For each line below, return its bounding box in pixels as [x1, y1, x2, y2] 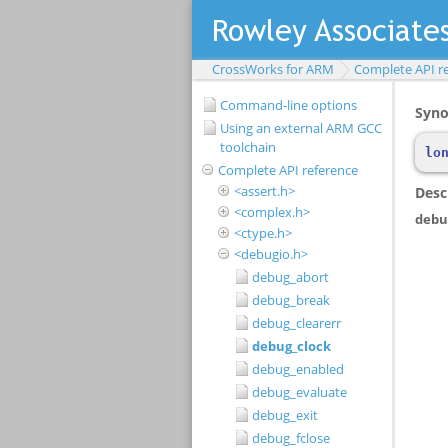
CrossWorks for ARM [212, 60, 334, 78]
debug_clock [252, 337, 331, 355]
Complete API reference [218, 161, 358, 179]
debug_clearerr [252, 314, 341, 332]
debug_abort [252, 268, 329, 286]
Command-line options [220, 96, 357, 114]
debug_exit [252, 406, 318, 424]
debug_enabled [252, 360, 344, 378]
